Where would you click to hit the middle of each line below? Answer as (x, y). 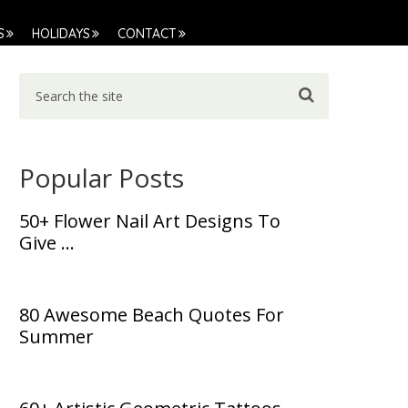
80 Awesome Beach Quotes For (152, 315)
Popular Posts (102, 178)
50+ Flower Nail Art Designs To (150, 221)
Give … (47, 243)
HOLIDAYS (61, 34)
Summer (56, 337)
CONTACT (147, 34)
